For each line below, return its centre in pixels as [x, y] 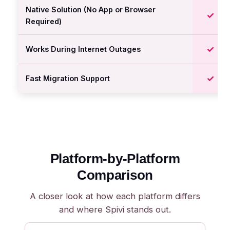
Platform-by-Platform [115, 159]
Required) [44, 21]
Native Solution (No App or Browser [91, 9]
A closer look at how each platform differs [115, 196]
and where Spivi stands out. [115, 209]
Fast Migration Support [68, 78]
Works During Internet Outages [83, 49]
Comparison [115, 175]
